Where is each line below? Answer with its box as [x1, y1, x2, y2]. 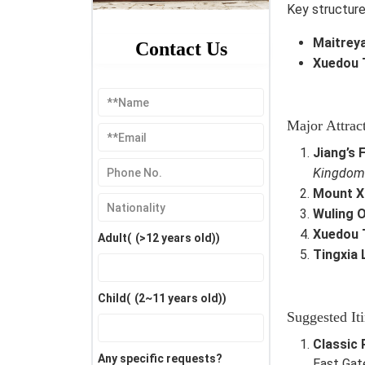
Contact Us [134, 38, 227, 60]
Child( [98, 292, 130, 306]
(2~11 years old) [134, 292, 222, 306]
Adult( [98, 231, 131, 245]
